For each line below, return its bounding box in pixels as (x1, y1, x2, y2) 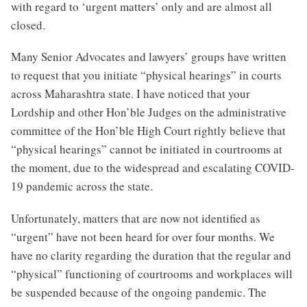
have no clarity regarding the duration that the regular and (11, 247, 291, 263)
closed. (11, 16, 45, 33)
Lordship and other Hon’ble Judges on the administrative (11, 104, 286, 121)
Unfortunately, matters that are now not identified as (11, 210, 260, 226)
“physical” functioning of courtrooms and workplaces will (11, 265, 293, 282)
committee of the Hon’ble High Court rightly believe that (11, 123, 286, 139)
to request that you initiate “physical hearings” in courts (11, 67, 282, 84)
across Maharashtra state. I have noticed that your (11, 86, 250, 102)
